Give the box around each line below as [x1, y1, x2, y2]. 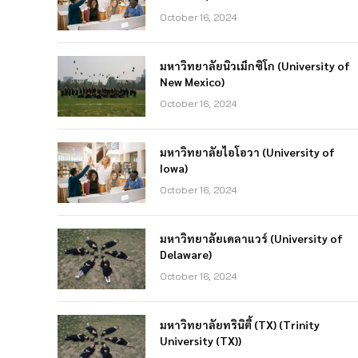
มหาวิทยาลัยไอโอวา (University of [160, 145, 335, 160]
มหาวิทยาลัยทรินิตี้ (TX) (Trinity [160, 317, 320, 332]
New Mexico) [160, 74, 225, 89]
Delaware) [160, 247, 212, 262]
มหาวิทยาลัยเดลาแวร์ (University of [160, 231, 343, 246]
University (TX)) [160, 333, 241, 348]
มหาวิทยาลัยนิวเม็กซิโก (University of [160, 58, 350, 74]
